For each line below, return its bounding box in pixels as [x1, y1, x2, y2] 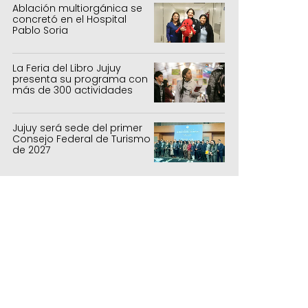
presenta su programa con [12, 71, 148, 86]
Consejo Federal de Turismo [12, 131, 151, 146]
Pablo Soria [12, 23, 68, 37]
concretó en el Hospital [12, 12, 126, 26]
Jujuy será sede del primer [12, 120, 142, 135]
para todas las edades [12, 93, 127, 108]
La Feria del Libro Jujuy [12, 60, 121, 75]
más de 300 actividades [12, 82, 133, 97]
